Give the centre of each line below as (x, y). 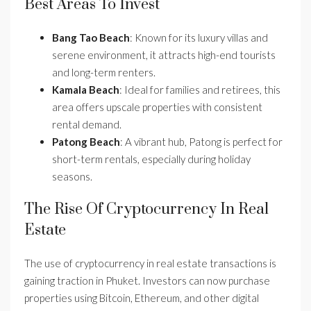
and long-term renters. (104, 72)
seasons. (72, 176)
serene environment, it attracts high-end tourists (164, 55)
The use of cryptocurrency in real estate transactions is (150, 263)
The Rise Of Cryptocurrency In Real (146, 209)
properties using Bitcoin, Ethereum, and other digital (142, 298)
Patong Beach (86, 142)
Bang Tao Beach (91, 37)
